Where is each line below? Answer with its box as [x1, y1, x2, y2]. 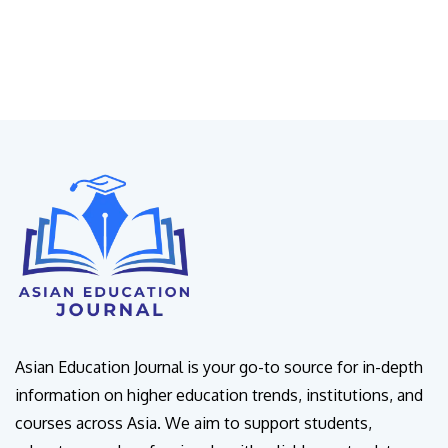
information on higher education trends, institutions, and [15, 385, 423, 406]
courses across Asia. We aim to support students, [15, 413, 372, 434]
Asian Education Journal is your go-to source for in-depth [15, 357, 423, 378]
